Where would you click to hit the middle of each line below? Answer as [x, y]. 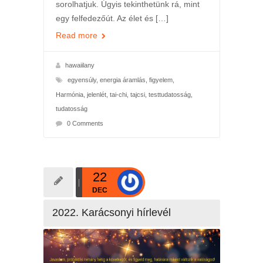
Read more [77, 36]
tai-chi [118, 95]
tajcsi [137, 95]
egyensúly [82, 80]
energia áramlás [122, 80]
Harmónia [69, 95]
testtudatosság [169, 95]
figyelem [161, 80]
